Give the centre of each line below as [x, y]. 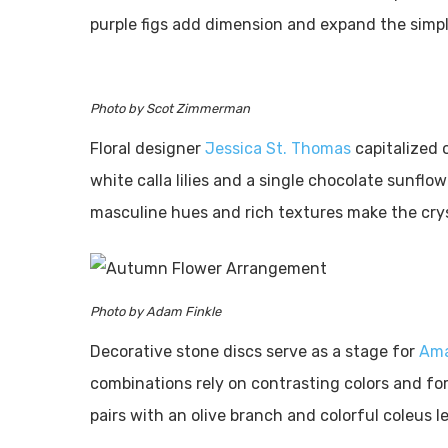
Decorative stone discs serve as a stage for [254, 351]
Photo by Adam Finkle [155, 311]
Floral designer [147, 148]
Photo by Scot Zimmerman [170, 108]
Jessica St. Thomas [278, 148]
